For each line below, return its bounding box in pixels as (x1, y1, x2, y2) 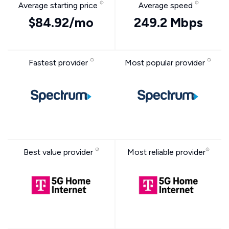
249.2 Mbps (134, 15, 203, 30)
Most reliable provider (127, 147, 205, 157)
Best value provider (23, 147, 95, 157)
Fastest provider (28, 58, 90, 67)
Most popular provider (125, 58, 207, 67)
